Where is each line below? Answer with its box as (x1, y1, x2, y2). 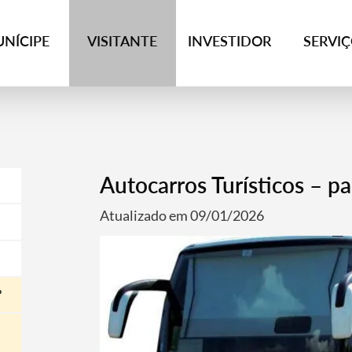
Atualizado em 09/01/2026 (99, 207, 264, 224)
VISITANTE (87, 32, 158, 49)
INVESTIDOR (188, 32, 272, 49)
